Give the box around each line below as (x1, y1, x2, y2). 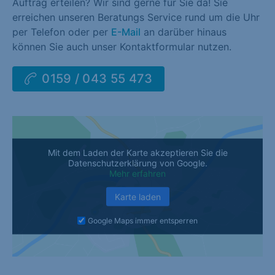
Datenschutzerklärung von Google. (68, 157, 207, 168)
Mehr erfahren (109, 168, 166, 179)
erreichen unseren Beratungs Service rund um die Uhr (12, 10, 260, 23)
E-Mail (111, 25, 141, 38)
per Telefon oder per (12, 25, 111, 38)
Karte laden (114, 191, 161, 202)
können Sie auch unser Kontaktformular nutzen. (12, 40, 231, 53)
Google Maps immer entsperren (88, 215, 198, 225)
